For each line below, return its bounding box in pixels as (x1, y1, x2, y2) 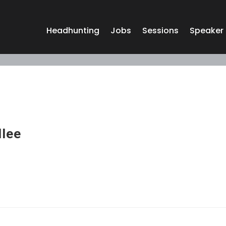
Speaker (189, 25, 223, 36)
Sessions (142, 25, 179, 36)
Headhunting (46, 25, 99, 36)
